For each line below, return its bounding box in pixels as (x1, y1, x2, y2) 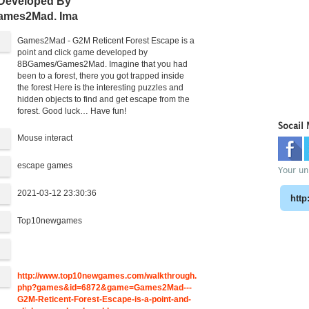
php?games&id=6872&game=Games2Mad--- (17, 283, 192, 292)
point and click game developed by (17, 48, 148, 57)
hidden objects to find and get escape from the (17, 94, 190, 104)
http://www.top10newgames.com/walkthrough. (17, 271, 197, 281)
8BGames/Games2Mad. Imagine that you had (17, 59, 188, 69)
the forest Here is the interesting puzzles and (17, 83, 184, 92)
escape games (17, 161, 73, 170)
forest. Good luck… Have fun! (17, 106, 127, 116)
